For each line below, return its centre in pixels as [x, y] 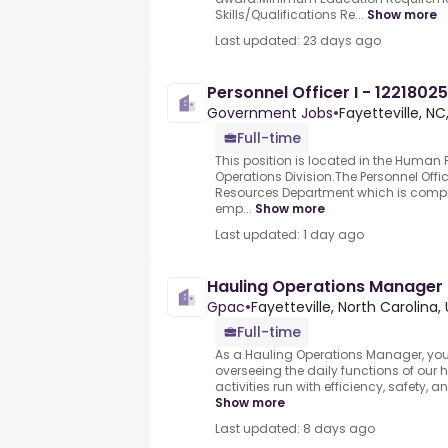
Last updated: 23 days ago [298, 41]
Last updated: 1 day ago [289, 235]
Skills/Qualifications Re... [289, 15]
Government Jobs [270, 113]
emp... [233, 209]
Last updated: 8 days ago [295, 429]
